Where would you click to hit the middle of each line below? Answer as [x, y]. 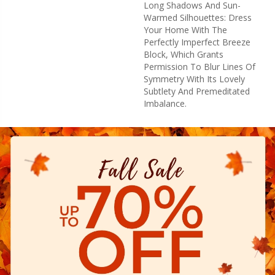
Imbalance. [165, 103]
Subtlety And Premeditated [197, 91]
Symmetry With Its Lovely [194, 79]
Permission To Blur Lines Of [199, 66]
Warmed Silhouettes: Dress [198, 17]
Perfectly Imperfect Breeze [197, 42]
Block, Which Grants [184, 54]
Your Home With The [185, 29]
